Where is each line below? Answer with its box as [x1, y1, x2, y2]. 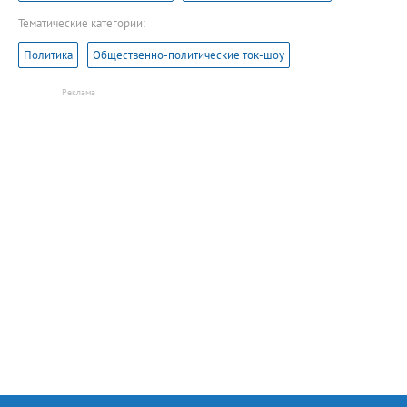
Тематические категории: [18, 15, 145, 31]
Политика [24, 46, 73, 63]
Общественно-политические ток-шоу [93, 46, 284, 63]
